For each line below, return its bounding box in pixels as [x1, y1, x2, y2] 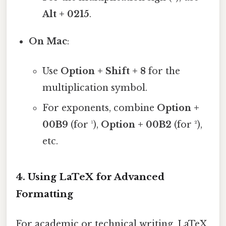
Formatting [16, 188, 73, 200]
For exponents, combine [42, 102, 157, 114]
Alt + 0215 [42, 9, 89, 20]
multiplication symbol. [42, 82, 147, 94]
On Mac [29, 36, 68, 47]
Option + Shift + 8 [60, 66, 146, 77]
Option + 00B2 [100, 119, 172, 131]
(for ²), [171, 119, 202, 131]
